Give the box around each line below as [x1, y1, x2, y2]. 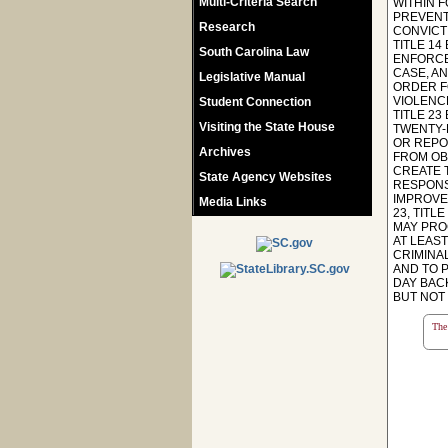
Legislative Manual [199, 70, 305, 84]
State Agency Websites [199, 170, 332, 184]
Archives [199, 145, 251, 159]
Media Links [199, 195, 267, 209]
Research [199, 20, 255, 34]
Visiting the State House [199, 120, 335, 134]
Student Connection [199, 95, 311, 109]
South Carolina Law [199, 45, 309, 59]
